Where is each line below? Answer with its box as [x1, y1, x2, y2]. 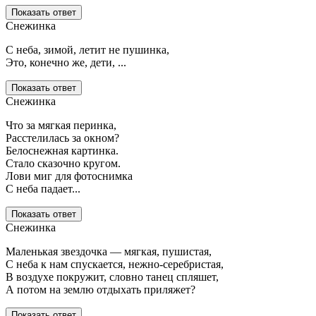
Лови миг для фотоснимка [6, 170, 133, 183]
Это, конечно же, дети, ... [6, 56, 126, 69]
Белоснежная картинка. [6, 145, 119, 157]
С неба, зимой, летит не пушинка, [6, 44, 169, 56]
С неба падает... [6, 183, 80, 195]
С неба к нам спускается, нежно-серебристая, [6, 258, 224, 271]
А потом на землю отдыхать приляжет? [6, 284, 195, 296]
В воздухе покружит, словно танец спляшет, [6, 271, 219, 284]
